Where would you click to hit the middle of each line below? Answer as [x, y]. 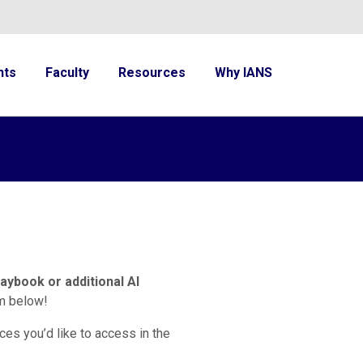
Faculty [67, 73]
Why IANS [243, 73]
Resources [152, 73]
